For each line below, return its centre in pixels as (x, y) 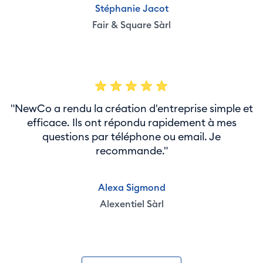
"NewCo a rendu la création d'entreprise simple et (131, 108)
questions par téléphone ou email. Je (131, 136)
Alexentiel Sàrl (131, 204)
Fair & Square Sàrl (131, 25)
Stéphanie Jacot (131, 8)
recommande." (131, 151)
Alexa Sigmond (131, 187)
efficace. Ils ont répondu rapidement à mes (131, 122)
